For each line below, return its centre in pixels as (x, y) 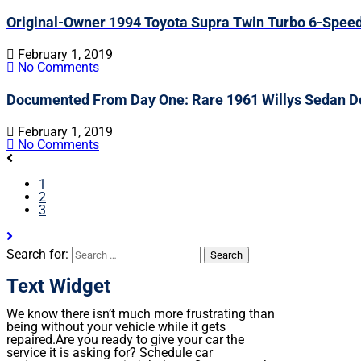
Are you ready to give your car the (150, 340)
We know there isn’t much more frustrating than (141, 314)
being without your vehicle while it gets (116, 327)
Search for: (37, 254)
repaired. (31, 340)
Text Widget (58, 286)
